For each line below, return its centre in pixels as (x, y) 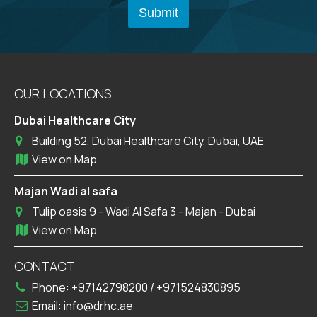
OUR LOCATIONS (63, 94)
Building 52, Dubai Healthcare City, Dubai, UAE (148, 141)
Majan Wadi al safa (66, 191)
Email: (48, 306)
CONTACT (45, 266)
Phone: (52, 288)
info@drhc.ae (98, 306)
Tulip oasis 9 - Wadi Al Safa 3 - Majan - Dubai (144, 212)
